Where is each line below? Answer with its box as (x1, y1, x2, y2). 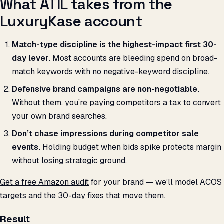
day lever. (12, 53, 50, 64)
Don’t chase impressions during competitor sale (12, 128, 199, 139)
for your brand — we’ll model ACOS (89, 177, 222, 188)
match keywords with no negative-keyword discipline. (12, 66, 209, 77)
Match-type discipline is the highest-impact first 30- (12, 39, 217, 50)
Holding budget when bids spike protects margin (40, 142, 221, 153)
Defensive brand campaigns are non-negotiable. (12, 84, 199, 95)
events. (12, 142, 40, 153)
